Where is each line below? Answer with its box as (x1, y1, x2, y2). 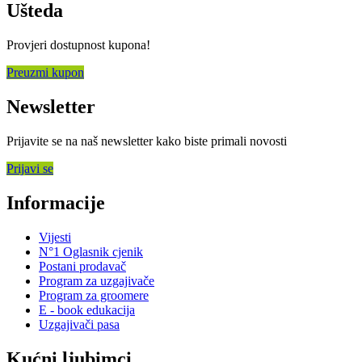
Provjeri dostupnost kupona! (6, 38, 150, 53)
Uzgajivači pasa (39, 317, 120, 331)
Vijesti (39, 229, 71, 244)
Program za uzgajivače (39, 273, 154, 288)
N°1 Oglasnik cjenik (39, 244, 143, 259)
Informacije (6, 192, 105, 214)
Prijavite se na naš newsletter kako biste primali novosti (6, 134, 287, 149)
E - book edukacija (39, 302, 135, 317)
